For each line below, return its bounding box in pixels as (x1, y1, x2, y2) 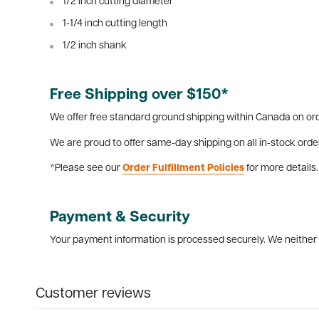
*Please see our (50, 163, 122, 174)
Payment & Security (50, 210, 190, 226)
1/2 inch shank (63, 40, 127, 51)
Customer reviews (36, 287, 151, 302)
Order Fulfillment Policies (122, 163, 244, 174)
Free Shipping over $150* (50, 87, 229, 103)
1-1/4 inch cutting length (63, 18, 167, 29)
